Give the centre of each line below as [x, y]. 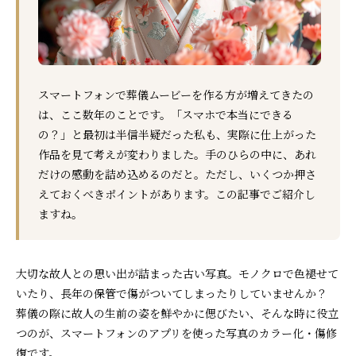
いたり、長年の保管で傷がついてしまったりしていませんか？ [172, 293]
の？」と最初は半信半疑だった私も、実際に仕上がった [177, 134]
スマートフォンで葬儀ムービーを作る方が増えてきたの [176, 94]
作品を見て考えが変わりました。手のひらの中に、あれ [177, 154]
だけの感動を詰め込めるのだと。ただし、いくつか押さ [177, 174]
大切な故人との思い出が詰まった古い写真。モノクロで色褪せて [177, 273]
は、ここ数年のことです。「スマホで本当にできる [166, 114]
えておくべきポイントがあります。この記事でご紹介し [177, 193]
